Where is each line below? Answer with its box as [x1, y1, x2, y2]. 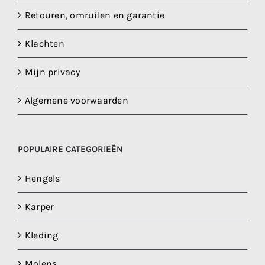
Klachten [25, 37, 64, 49]
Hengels [25, 172, 60, 184]
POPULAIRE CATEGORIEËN [18, 143, 123, 154]
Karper [25, 201, 54, 212]
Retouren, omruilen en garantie [25, 9, 165, 21]
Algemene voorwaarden [25, 94, 128, 106]
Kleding [25, 229, 59, 241]
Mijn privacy [25, 66, 80, 77]
